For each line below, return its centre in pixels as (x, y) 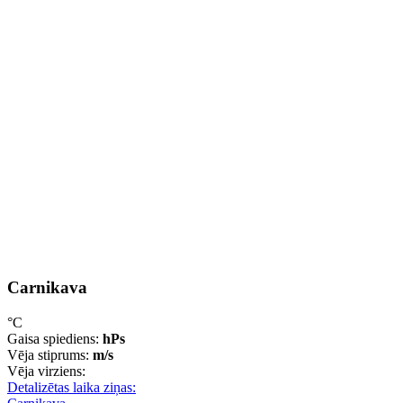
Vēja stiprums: (50, 355)
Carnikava (47, 288)
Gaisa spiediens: (55, 339)
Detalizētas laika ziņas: (72, 388)
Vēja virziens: (46, 372)
